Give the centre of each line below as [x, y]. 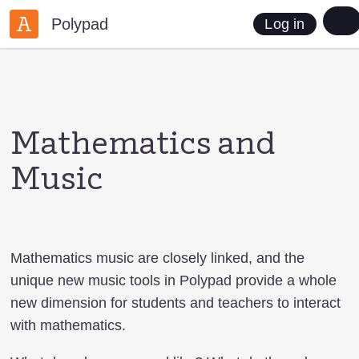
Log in [285, 24]
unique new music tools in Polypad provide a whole [173, 280]
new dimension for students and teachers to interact [175, 303]
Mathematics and [143, 146]
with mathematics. [68, 325]
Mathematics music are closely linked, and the [157, 258]
